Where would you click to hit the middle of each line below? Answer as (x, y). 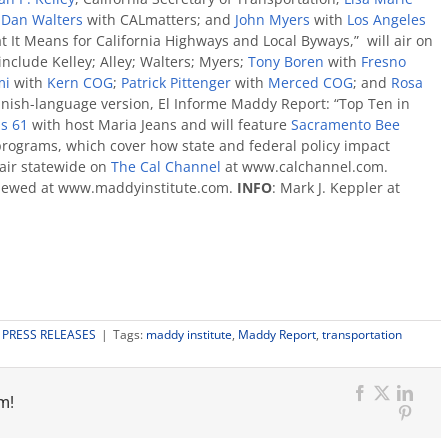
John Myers (272, 19)
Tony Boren (286, 61)
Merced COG (310, 82)
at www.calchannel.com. (304, 166)
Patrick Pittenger (176, 82)
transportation (362, 334)
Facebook (397, 407)
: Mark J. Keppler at (336, 187)
